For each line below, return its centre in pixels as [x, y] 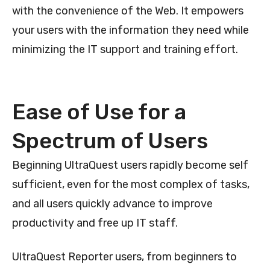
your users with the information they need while [130, 30]
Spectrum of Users [110, 140]
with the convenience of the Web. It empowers [128, 11]
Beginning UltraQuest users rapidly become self [130, 165]
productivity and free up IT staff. [95, 223]
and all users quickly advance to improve [112, 203]
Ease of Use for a [99, 111]
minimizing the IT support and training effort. [125, 49]
